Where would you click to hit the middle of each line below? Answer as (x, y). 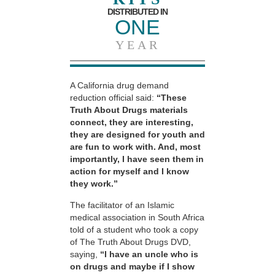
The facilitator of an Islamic (122, 205)
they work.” (94, 184)
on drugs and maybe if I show (132, 266)
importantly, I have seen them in (137, 159)
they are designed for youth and (137, 135)
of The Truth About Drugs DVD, (130, 242)
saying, (85, 254)
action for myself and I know (130, 172)
